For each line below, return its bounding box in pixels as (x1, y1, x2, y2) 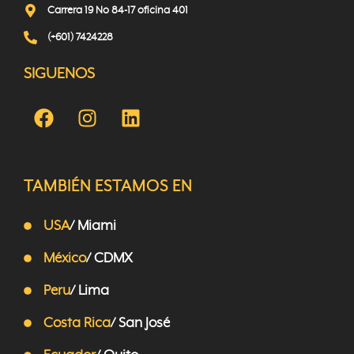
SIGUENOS (24, 65, 95, 83)
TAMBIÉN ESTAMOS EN (24, 177, 192, 196)
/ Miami (69, 217, 116, 234)
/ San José (110, 314, 170, 331)
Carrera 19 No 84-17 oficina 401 (47, 4, 189, 17)
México (43, 250, 86, 266)
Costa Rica (43, 314, 111, 331)
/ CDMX (85, 250, 133, 266)
